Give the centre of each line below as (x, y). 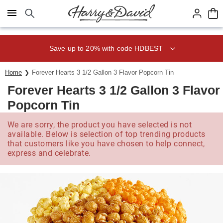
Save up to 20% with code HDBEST (106, 48)
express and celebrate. (49, 153)
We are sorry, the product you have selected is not (100, 125)
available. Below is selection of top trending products (107, 134)
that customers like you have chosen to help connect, (106, 144)
